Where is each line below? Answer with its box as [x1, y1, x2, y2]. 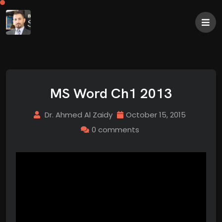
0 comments [91, 124, 139, 135]
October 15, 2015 [126, 110, 186, 120]
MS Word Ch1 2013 [50, 84, 172, 102]
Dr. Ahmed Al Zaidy [45, 110, 112, 120]
